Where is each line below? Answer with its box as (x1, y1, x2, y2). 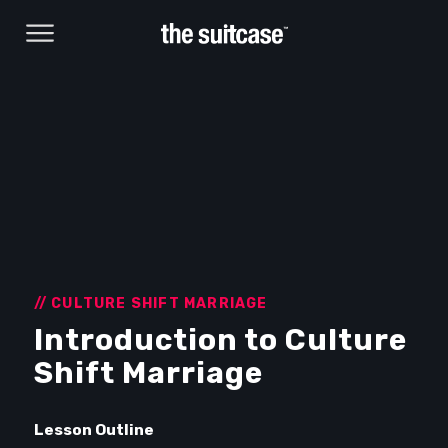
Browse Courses (258, 346, 441, 375)
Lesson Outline (33, 420, 154, 439)
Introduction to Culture (33, 321, 407, 357)
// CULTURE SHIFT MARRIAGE (33, 294, 268, 312)
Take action (258, 390, 389, 419)
